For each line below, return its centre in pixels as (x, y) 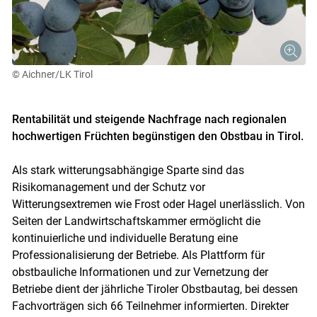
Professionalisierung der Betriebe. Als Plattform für (138, 255)
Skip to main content (158, 284)
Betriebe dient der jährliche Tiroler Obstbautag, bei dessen (155, 289)
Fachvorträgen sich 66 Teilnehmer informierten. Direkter (150, 306)
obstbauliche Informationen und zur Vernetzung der (140, 272)
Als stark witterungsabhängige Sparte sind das (128, 171)
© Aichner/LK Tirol (52, 75)
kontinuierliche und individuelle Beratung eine (125, 238)
